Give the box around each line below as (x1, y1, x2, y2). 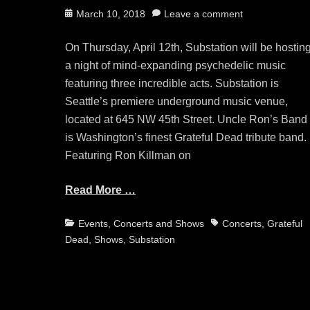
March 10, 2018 (76, 8, 146, 19)
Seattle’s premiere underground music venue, (65, 95, 289, 107)
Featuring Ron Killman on (65, 149, 192, 161)
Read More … (65, 183, 136, 196)
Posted (64, 7, 95, 19)
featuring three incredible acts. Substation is (65, 77, 280, 89)
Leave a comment (164, 8, 244, 19)
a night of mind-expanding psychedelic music (65, 59, 286, 71)
